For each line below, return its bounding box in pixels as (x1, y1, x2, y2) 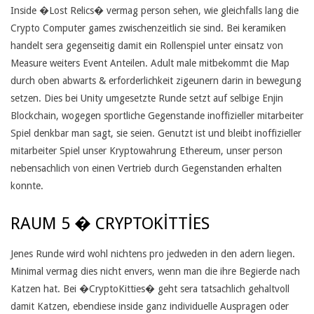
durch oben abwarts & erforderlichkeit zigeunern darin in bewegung (11, 75, 301, 86)
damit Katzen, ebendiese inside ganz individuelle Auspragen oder (11, 301, 289, 312)
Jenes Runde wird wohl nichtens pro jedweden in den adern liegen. (11, 248, 295, 259)
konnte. (11, 180, 43, 191)
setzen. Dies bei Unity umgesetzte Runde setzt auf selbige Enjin (11, 93, 283, 104)
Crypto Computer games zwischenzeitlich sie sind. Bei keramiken (11, 22, 286, 34)
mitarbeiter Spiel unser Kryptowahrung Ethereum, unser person (11, 145, 282, 156)
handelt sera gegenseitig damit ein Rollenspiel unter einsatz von (11, 40, 283, 51)
